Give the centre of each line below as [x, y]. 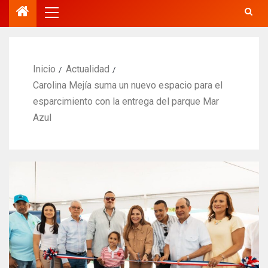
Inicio [44, 69]
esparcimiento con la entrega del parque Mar [126, 101]
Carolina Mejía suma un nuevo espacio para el [128, 85]
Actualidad [88, 69]
